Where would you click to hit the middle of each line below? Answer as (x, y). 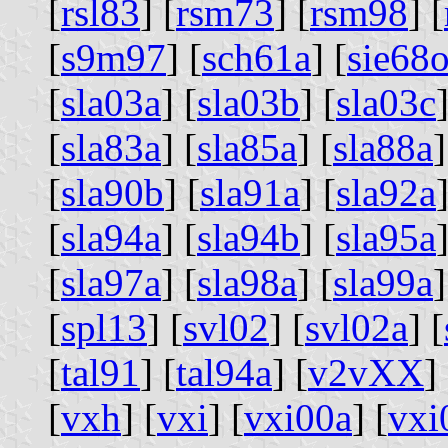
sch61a (256, 57)
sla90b (112, 192)
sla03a (111, 102)
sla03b (248, 102)
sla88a (383, 147)
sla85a (247, 147)
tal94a (224, 372)
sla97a (111, 282)
